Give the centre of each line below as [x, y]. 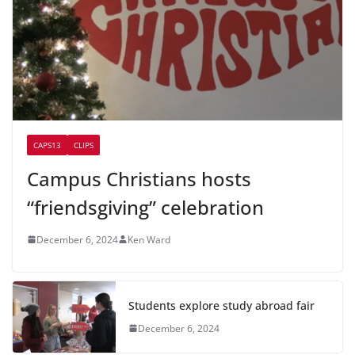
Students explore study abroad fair [221, 305]
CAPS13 [47, 145]
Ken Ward [149, 239]
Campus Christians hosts [139, 178]
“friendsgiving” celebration [145, 207]
